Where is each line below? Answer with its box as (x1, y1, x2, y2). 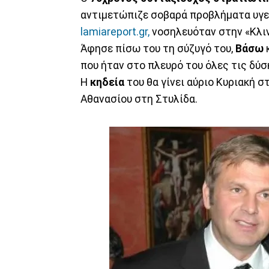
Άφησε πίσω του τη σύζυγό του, (80, 42, 235, 55)
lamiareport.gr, (80, 25, 150, 38)
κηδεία (90, 76, 124, 88)
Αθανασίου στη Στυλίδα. (80, 92, 198, 105)
